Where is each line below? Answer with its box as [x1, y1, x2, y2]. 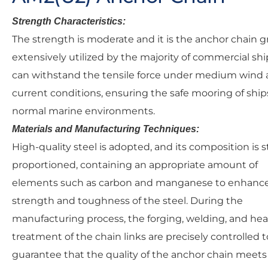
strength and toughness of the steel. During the [12, 194, 243, 206]
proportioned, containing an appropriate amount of [12, 159, 258, 170]
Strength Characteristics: [12, 16, 126, 26]
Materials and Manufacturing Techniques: [12, 123, 199, 134]
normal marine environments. [12, 105, 155, 117]
